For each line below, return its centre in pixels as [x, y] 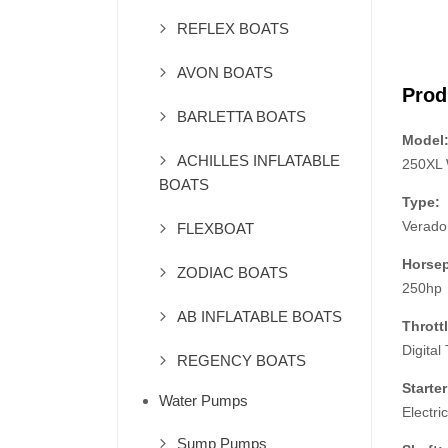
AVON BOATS [225, 72]
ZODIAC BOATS [232, 272]
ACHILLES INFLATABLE [258, 160]
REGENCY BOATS [241, 360]
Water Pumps [203, 400]
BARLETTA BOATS [241, 116]
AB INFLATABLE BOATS [259, 316]
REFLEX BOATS [233, 28]
